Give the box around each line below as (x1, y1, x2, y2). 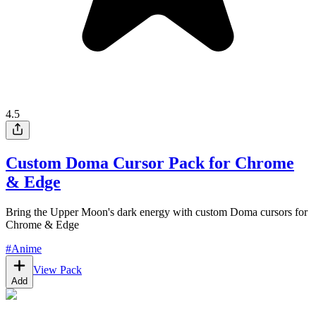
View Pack (33, 263, 82, 276)
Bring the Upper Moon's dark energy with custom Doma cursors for (6, 205, 308, 218)
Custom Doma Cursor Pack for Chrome (6, 154, 294, 173)
